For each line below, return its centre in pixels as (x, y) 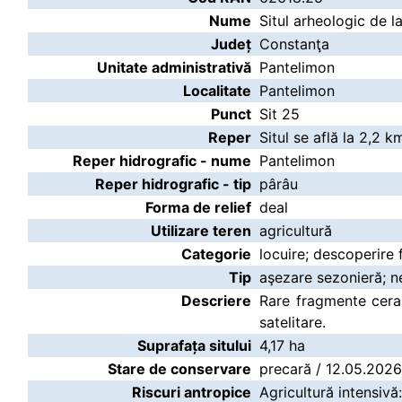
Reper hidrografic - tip (173, 184)
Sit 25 (280, 114)
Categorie (216, 254)
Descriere (216, 301)
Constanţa (294, 44)
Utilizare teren (201, 231)
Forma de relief (198, 207)
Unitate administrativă (174, 67)
